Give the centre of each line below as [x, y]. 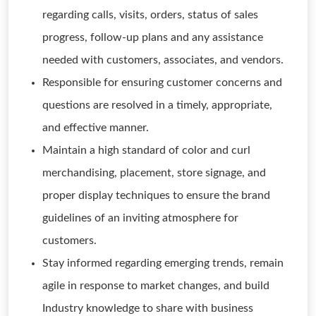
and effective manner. [96, 128]
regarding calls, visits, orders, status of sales [150, 15]
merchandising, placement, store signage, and [154, 173]
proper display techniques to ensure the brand [156, 195]
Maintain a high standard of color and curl [146, 150]
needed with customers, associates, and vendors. [163, 60]
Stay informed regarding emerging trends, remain [163, 263]
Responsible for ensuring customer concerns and [162, 83]
